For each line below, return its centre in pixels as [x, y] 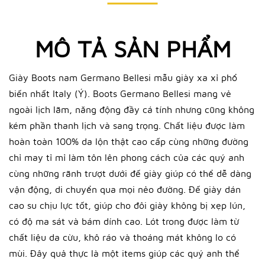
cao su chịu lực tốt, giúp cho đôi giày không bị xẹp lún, [127, 205]
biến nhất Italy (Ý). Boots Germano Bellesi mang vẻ [120, 93]
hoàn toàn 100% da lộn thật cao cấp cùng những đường [129, 141]
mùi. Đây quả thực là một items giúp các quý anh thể [124, 253]
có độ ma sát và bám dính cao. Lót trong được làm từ [124, 221]
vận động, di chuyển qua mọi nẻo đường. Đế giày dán [125, 189]
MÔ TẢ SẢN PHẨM [132, 48]
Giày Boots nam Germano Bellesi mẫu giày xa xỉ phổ [123, 77]
